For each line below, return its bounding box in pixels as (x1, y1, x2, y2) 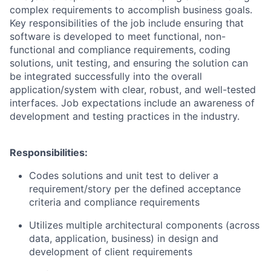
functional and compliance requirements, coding (10, 44, 230, 56)
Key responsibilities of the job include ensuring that (10, 17, 244, 29)
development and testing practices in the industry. (10, 110, 240, 122)
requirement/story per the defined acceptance (29, 183, 241, 195)
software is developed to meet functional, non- (10, 30, 226, 42)
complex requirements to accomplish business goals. (10, 4, 252, 16)
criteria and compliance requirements (29, 196, 200, 208)
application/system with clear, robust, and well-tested (10, 83, 256, 96)
